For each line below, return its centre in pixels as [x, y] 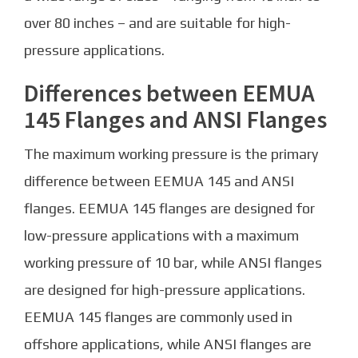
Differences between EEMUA [169, 93]
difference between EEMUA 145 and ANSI [159, 181]
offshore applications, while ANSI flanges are [168, 344]
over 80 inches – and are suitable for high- [157, 23]
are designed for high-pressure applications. [165, 290]
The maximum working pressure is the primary [171, 154]
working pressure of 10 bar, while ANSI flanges [173, 263]
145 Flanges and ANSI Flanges [175, 119]
